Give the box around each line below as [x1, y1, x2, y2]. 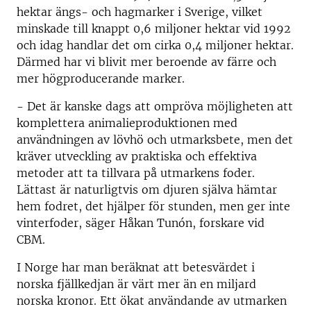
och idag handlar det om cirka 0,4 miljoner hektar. [17, 38, 294, 52]
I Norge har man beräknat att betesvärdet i [17, 260, 255, 274]
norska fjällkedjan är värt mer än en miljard [17, 277, 256, 291]
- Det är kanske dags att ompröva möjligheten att [17, 99, 293, 113]
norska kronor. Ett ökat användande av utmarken [17, 294, 287, 308]
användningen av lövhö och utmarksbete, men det [17, 133, 293, 146]
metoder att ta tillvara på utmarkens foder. [17, 166, 255, 180]
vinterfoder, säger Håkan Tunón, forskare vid [17, 216, 264, 230]
